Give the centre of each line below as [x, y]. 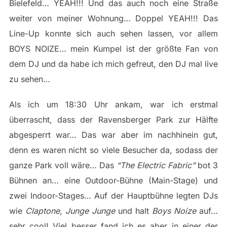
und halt [134, 211]
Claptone [42, 211]
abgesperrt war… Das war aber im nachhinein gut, [113, 135]
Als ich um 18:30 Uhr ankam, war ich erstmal [113, 105]
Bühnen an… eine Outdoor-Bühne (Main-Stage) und [113, 181]
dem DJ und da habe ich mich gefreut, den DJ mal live [113, 64]
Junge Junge [90, 211]
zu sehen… [29, 79]
